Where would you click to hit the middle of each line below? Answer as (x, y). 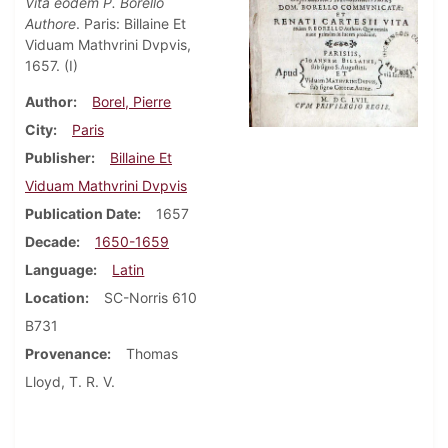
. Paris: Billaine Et (131, 24)
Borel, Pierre (132, 102)
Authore (50, 24)
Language (59, 270)
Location (55, 298)
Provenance (66, 354)
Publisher (58, 158)
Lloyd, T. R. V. (70, 382)
